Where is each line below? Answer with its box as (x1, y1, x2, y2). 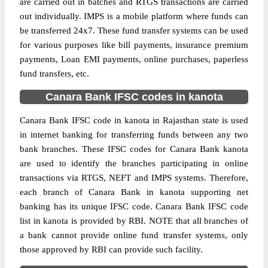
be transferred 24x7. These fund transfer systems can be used (20, 26, 248, 35)
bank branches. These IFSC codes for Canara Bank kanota (20, 144, 248, 154)
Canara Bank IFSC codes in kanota (45, 91, 223, 103)
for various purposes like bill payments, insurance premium (20, 40, 248, 50)
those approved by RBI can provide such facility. (20, 245, 203, 254)
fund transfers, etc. (20, 69, 89, 78)
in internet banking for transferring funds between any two (20, 130, 248, 139)
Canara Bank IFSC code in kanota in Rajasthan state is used (20, 115, 248, 125)
